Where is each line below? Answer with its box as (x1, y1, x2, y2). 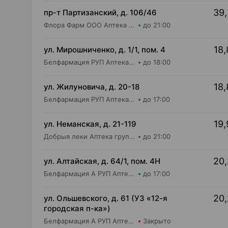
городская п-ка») (44, 204, 110, 213)
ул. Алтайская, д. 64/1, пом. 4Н (44, 156, 160, 166)
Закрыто (143, 217, 171, 225)
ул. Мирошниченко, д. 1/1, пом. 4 (44, 45, 165, 54)
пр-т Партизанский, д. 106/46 (44, 8, 157, 17)
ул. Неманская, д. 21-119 (44, 119, 136, 129)
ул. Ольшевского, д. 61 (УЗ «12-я (44, 193, 167, 203)
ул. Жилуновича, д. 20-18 (44, 82, 139, 92)
